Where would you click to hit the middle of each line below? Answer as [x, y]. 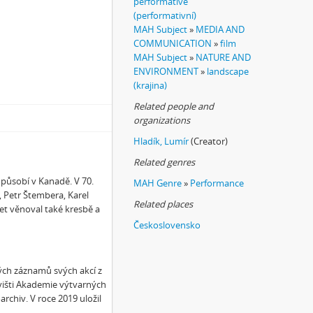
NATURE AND [223, 57]
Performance [217, 183]
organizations [162, 120]
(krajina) [150, 85]
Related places [163, 204]
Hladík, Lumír [161, 141]
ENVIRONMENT [166, 71]
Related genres [164, 162]
